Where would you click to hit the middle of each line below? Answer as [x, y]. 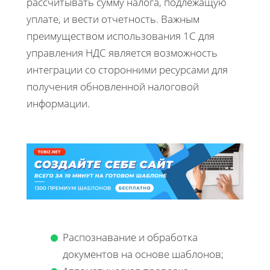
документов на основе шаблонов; [143, 254]
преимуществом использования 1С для [121, 36]
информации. [58, 103]
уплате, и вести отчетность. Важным [113, 19]
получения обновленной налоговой [113, 86]
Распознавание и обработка [130, 237]
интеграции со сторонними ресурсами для [127, 69]
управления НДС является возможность [122, 52]
